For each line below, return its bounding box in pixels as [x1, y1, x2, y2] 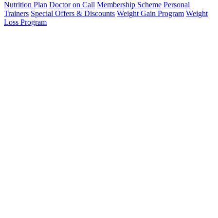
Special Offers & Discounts [31, 9, 115, 18]
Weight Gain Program [117, 9, 184, 18]
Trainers [4, 9, 29, 18]
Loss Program [4, 18, 47, 27]
